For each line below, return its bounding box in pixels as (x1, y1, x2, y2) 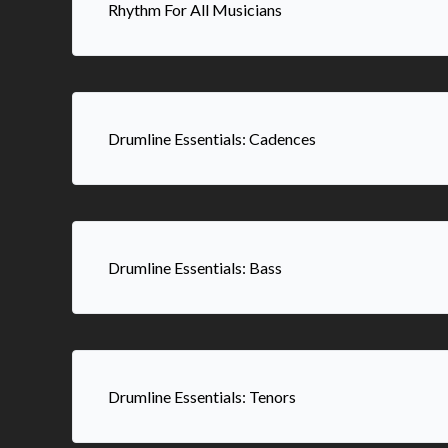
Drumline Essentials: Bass (108, 258, 282, 277)
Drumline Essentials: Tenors (108, 387, 296, 406)
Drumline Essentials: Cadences (108, 129, 316, 148)
